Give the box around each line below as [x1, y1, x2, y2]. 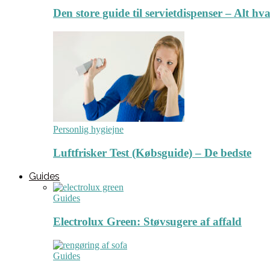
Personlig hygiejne [53, 124, 124, 134]
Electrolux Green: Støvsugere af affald [53, 215, 242, 228]
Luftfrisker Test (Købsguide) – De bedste [53, 146, 251, 159]
